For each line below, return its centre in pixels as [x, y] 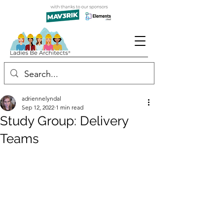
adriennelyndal [41, 98]
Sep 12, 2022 [38, 107]
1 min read [70, 107]
